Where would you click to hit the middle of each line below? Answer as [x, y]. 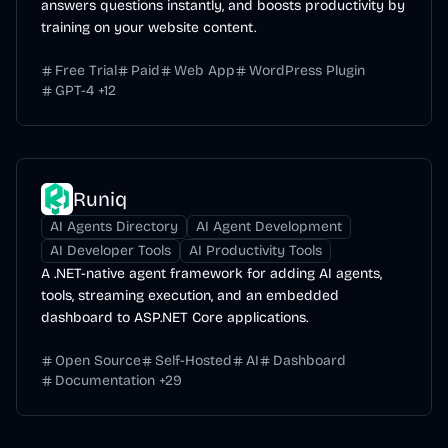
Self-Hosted [193, 360]
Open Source [98, 360]
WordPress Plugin [307, 70]
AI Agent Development [269, 226]
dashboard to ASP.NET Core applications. [174, 317]
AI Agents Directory [114, 226]
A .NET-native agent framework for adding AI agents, [211, 273]
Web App [204, 70]
